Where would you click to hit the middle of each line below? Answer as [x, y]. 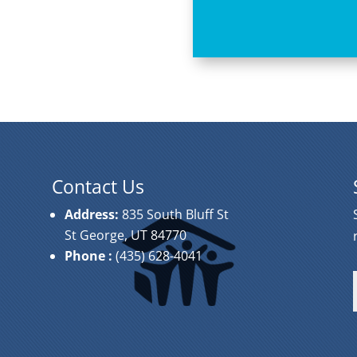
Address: [93, 214]
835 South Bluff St [175, 214]
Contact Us [98, 186]
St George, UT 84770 [125, 235]
